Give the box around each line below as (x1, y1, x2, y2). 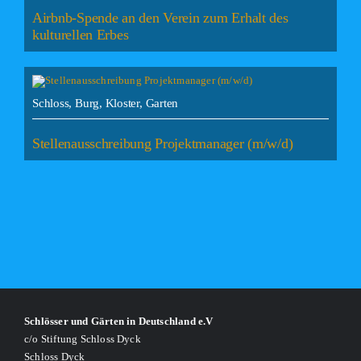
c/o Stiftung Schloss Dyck (24, 332, 141, 345)
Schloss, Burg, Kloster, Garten (31, 97, 179, 110)
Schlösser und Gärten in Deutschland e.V (24, 314, 214, 327)
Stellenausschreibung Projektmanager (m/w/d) (31, 135, 293, 152)
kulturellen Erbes (31, 27, 129, 44)
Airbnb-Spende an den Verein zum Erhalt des (31, 10, 288, 27)
